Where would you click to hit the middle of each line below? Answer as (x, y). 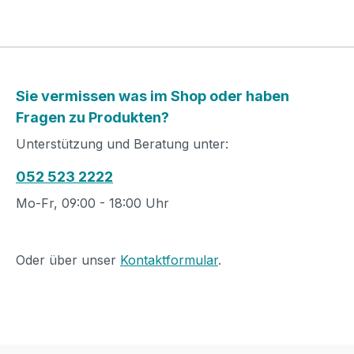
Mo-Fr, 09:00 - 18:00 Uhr (92, 203)
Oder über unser (68, 260)
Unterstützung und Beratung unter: (122, 144)
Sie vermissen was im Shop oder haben (153, 96)
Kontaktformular (169, 260)
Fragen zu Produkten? (92, 117)
